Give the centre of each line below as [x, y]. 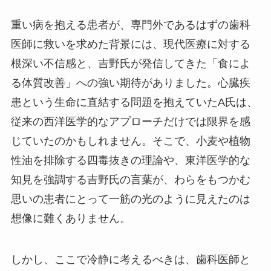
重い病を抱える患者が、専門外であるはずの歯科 [130, 24]
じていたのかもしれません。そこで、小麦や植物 [130, 141]
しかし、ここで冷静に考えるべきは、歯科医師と [130, 259]
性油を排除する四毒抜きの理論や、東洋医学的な [130, 160]
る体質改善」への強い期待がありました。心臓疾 [130, 83]
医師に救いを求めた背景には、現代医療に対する [130, 44]
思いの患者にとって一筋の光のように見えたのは [130, 199]
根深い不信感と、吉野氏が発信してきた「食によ [130, 63]
